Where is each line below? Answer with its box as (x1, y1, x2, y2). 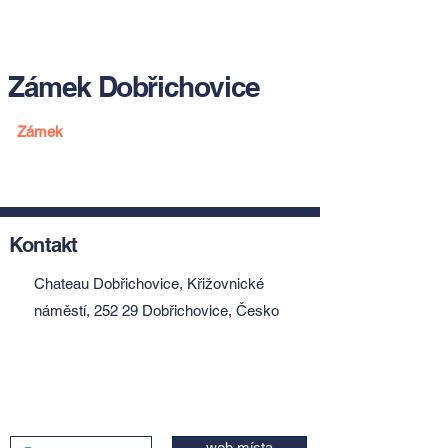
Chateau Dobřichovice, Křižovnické (34, 275, 264, 292)
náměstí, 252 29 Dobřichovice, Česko (34, 302, 279, 319)
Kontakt (9, 233, 78, 257)
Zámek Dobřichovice (8, 70, 260, 103)
